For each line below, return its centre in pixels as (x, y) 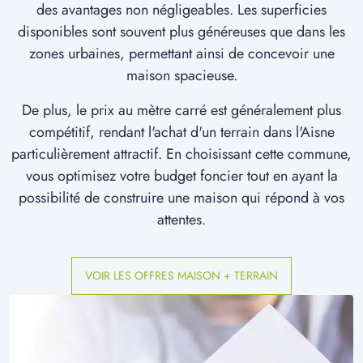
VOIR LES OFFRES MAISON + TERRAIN (181, 276)
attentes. (181, 220)
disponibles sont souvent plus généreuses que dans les (181, 32)
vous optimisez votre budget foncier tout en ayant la (181, 176)
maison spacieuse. (181, 76)
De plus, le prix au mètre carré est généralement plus (181, 111)
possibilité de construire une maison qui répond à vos (181, 198)
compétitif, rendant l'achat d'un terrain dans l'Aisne (181, 132)
